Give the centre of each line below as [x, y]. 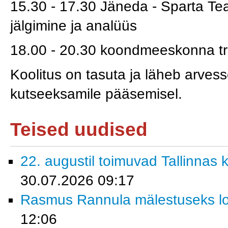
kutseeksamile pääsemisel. [96, 94]
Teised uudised [79, 130]
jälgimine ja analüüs [74, 26]
